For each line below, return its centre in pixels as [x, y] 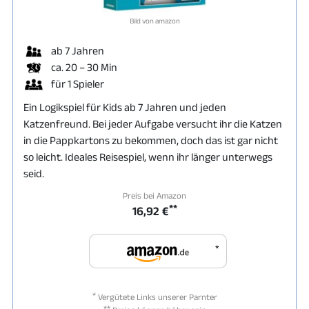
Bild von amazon [154, 20]
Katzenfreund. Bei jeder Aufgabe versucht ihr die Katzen [153, 123]
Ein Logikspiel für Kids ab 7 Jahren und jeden [125, 107]
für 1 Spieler [78, 83]
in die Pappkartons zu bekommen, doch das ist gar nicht [151, 140]
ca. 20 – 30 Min [84, 67]
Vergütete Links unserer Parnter [156, 297]
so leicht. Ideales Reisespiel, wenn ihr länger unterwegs [148, 157]
